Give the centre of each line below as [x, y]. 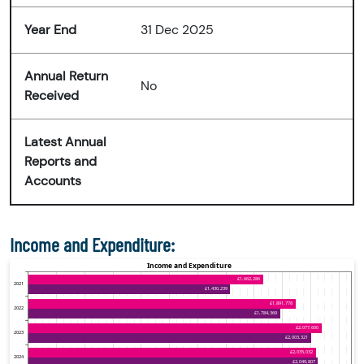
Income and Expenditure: [92, 245]
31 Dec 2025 [177, 30]
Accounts [53, 181]
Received [52, 96]
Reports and [61, 162]
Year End [50, 30]
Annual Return [66, 76]
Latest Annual [65, 142]
